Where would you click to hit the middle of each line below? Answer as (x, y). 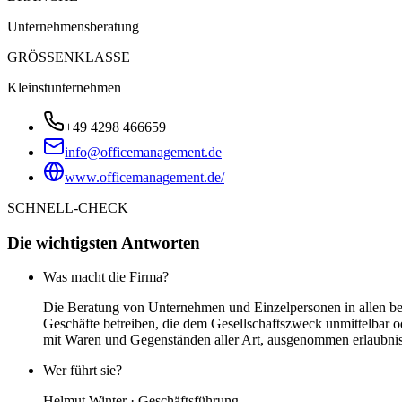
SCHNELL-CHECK (68, 207)
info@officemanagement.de (143, 152)
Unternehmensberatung (73, 26)
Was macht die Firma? (106, 277)
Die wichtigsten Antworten (104, 242)
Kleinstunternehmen (64, 87)
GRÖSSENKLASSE (69, 57)
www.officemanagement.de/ (144, 177)
